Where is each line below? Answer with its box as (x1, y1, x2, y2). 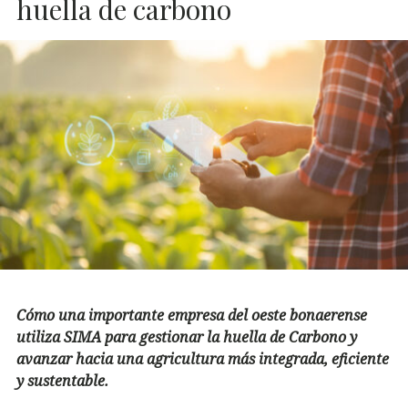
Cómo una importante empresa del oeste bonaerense (16, 304, 367, 325)
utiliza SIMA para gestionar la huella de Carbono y (16, 326, 357, 347)
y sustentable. (16, 370, 108, 391)
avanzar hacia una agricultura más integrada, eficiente (16, 348, 389, 369)
